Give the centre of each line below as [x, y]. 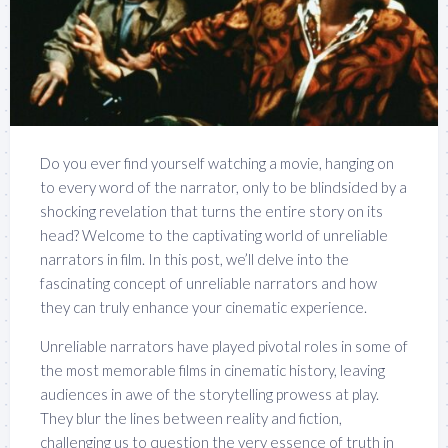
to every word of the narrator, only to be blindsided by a [223, 187]
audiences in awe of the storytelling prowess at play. [209, 394]
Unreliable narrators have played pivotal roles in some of [224, 346]
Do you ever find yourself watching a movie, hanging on [217, 163]
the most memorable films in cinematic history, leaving [212, 370]
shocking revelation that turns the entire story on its [211, 211]
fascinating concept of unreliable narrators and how [208, 283]
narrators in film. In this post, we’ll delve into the [194, 259]
